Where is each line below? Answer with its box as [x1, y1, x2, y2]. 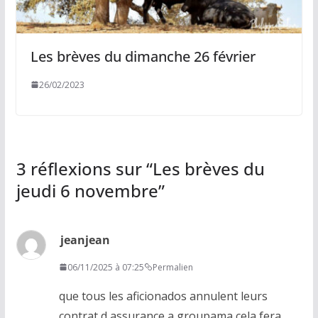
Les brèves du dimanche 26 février [30, 46, 256, 66]
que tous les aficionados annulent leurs [58, 287, 268, 304]
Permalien [152, 261, 193, 273]
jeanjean [60, 231, 110, 248]
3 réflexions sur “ [16, 156, 153, 180]
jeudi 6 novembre [16, 178, 158, 202]
